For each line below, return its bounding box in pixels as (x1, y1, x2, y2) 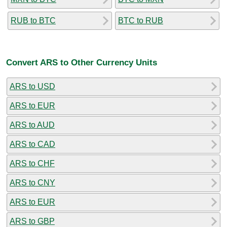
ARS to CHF (10, 159, 55, 168)
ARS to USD (10, 82, 55, 91)
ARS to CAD (10, 139, 55, 148)
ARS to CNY (10, 178, 55, 187)
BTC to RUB (118, 16, 163, 25)
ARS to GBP (10, 216, 55, 225)
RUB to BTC (11, 16, 56, 25)
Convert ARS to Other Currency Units (6, 57, 157, 68)
